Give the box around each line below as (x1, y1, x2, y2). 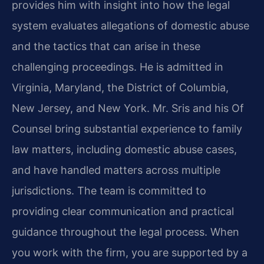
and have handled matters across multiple (12, 164, 220, 177)
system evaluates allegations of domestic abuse (12, 19, 249, 32)
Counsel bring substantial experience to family (12, 123, 242, 136)
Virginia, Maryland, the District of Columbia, (12, 81, 229, 94)
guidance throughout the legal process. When (12, 226, 239, 239)
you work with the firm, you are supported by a (12, 246, 247, 259)
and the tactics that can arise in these (12, 40, 200, 53)
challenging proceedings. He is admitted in (12, 61, 223, 74)
